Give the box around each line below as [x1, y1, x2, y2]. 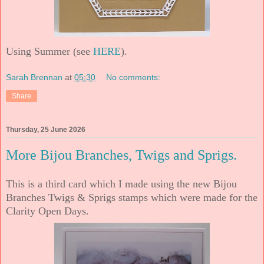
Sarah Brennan [6, 72, 62, 82]
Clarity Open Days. [6, 205, 89, 217]
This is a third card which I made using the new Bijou [6, 178, 237, 190]
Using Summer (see [6, 45, 93, 57]
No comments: [106, 72, 161, 82]
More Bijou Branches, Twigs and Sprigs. [6, 147, 237, 163]
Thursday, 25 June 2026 [6, 126, 85, 134]
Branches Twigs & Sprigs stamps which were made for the [6, 192, 258, 204]
